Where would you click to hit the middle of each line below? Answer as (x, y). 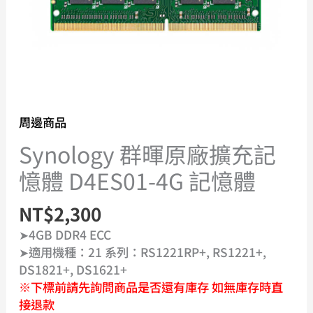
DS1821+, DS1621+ (73, 269)
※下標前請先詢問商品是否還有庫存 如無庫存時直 (151, 286)
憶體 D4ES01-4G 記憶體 (137, 180)
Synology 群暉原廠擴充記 (147, 153)
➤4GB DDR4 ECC (65, 234)
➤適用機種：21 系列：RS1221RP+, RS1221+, (142, 252)
